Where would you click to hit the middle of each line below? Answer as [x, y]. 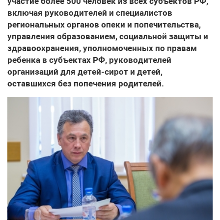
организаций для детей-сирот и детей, [85, 72]
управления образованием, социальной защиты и [108, 36]
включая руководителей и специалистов [90, 13]
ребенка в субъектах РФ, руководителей [89, 60]
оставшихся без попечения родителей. [86, 83]
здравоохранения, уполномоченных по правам [102, 48]
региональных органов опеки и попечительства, [104, 25]
